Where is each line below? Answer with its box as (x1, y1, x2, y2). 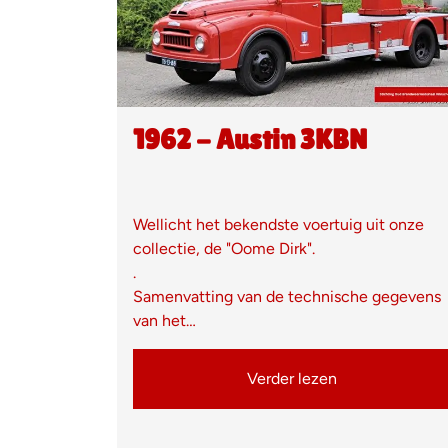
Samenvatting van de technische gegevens (133, 287, 441, 307)
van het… (133, 311, 196, 331)
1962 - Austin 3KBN (133, 123, 367, 156)
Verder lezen (247, 369, 337, 389)
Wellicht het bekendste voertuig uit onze (133, 215, 424, 235)
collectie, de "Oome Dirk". (133, 239, 319, 259)
